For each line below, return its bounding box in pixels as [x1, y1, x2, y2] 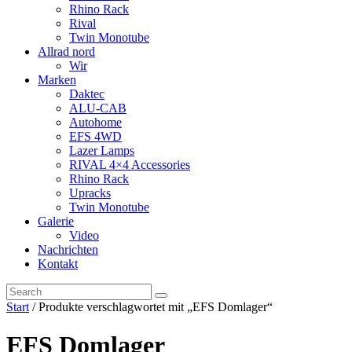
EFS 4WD [69, 130, 122, 143]
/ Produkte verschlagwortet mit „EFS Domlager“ [29, 300, 273, 313]
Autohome [69, 115, 122, 129]
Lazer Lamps [69, 144, 134, 157]
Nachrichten [38, 243, 98, 256]
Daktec [69, 87, 104, 101]
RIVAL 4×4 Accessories [69, 158, 190, 171]
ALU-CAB [69, 101, 126, 115]
